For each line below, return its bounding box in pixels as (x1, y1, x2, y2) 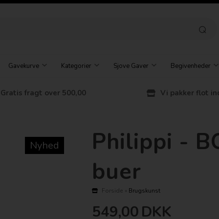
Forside (101, 187, 123, 195)
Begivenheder (171, 62, 211, 70)
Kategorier (61, 62, 91, 70)
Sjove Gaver (113, 62, 149, 70)
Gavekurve (8, 62, 39, 70)
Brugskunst (128, 187, 160, 195)
